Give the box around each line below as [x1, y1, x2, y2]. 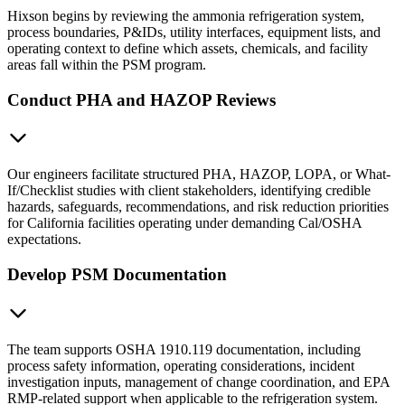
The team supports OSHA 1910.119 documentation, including [7, 341, 361, 357]
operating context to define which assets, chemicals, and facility [7, 40, 368, 56]
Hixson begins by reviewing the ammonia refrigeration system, [7, 7, 364, 24]
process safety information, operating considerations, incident [7, 357, 354, 373]
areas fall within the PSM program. [7, 56, 206, 72]
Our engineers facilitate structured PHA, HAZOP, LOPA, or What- [7, 166, 391, 183]
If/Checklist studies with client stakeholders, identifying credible [7, 183, 371, 199]
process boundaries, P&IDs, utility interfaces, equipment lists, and [7, 24, 381, 40]
